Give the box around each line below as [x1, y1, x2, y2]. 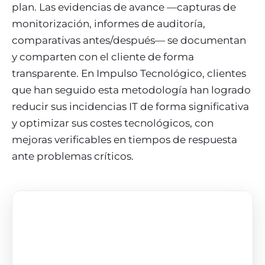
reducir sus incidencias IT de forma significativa [12, 100, 249, 112]
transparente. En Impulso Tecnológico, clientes [12, 67, 246, 79]
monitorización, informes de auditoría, [12, 17, 205, 30]
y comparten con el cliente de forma [12, 50, 194, 63]
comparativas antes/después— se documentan [12, 34, 246, 46]
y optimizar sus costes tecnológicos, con [12, 117, 214, 129]
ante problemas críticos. [12, 150, 134, 162]
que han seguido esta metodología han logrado [12, 83, 251, 96]
